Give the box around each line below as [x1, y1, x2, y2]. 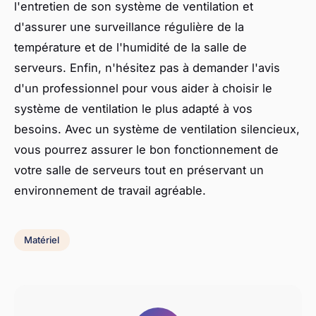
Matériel [24, 234, 60, 246]
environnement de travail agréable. [14, 183, 206, 197]
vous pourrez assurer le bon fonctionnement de [14, 142, 279, 157]
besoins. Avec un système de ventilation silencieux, [14, 121, 300, 136]
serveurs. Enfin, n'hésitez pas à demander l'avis [14, 60, 280, 75]
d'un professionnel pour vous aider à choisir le [14, 80, 272, 95]
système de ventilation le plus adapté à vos [14, 101, 253, 116]
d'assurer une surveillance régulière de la [14, 19, 244, 34]
